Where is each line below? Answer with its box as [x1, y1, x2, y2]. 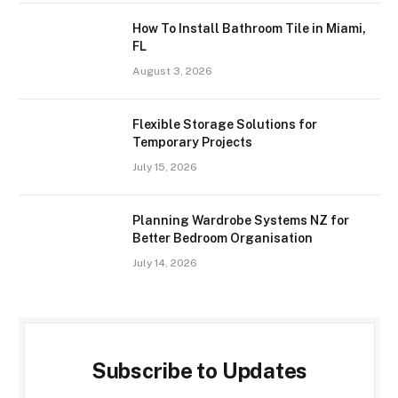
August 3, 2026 [132, 65, 212, 78]
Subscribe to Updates [91, 358, 308, 384]
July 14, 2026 [132, 257, 197, 270]
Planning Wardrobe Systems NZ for [132, 213, 349, 228]
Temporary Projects [132, 135, 252, 150]
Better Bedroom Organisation [132, 231, 313, 246]
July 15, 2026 [132, 161, 197, 174]
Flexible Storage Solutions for [132, 117, 317, 132]
